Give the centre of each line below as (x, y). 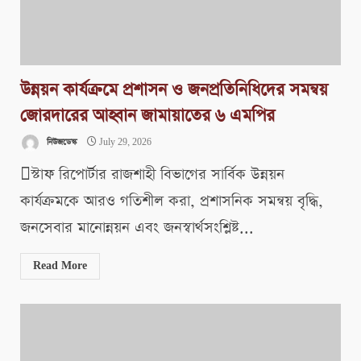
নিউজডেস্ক (60, 143)
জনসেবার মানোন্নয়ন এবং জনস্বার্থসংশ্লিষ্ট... (137, 228)
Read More (60, 266)
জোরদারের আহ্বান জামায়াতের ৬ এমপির (147, 116)
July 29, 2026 (124, 143)
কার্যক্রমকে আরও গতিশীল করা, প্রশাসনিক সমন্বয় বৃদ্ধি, (172, 201)
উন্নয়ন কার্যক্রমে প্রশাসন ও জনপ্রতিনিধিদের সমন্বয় (174, 90)
